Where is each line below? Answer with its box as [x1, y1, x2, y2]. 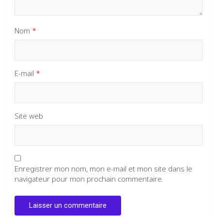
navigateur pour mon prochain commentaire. [15, 173, 163, 184]
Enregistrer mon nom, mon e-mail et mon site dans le [15, 163, 192, 173]
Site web [15, 110, 43, 121]
